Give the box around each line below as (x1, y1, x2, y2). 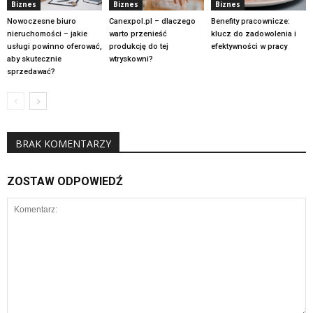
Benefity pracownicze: (210, 17, 290, 27)
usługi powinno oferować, (7, 42, 102, 52)
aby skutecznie (7, 54, 61, 64)
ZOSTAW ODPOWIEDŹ (7, 175, 123, 189)
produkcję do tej (108, 42, 168, 52)
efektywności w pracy (210, 42, 287, 52)
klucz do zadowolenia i (210, 29, 296, 39)
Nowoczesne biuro (7, 17, 76, 27)
